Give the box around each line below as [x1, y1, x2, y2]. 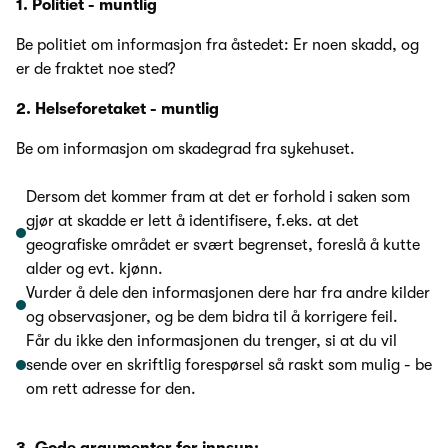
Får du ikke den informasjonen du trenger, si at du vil [26, 332, 397, 351]
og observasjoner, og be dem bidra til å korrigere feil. [26, 308, 398, 327]
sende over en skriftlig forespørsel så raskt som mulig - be [26, 356, 432, 375]
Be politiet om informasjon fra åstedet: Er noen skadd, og [16, 36, 419, 55]
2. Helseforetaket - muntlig [16, 100, 219, 119]
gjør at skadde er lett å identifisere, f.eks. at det [26, 212, 359, 231]
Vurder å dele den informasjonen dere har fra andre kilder [26, 284, 430, 303]
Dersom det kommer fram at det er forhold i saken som [26, 188, 410, 207]
